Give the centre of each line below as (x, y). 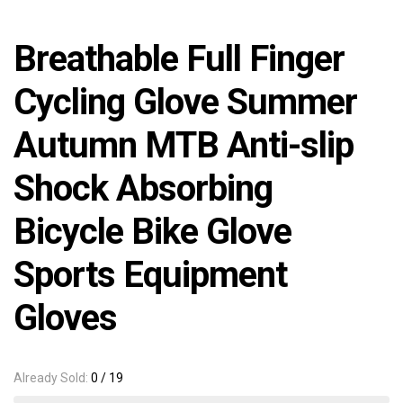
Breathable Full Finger (179, 59)
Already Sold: (52, 378)
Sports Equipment (150, 275)
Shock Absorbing (143, 189)
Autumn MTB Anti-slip (184, 146)
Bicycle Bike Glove (152, 232)
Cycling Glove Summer (185, 103)
